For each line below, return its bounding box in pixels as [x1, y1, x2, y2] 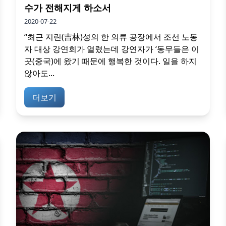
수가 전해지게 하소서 [24, 2, 111, 14]
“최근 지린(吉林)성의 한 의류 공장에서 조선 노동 [24, 31, 198, 43]
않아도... [24, 68, 54, 79]
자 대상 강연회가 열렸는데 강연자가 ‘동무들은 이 [24, 43, 199, 55]
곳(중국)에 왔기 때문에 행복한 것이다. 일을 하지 [24, 55, 197, 67]
